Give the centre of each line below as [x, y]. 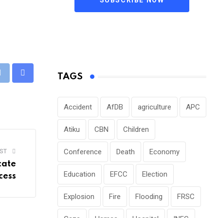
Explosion [79, 197]
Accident [78, 107]
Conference [83, 152]
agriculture [154, 107]
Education [80, 174]
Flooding [149, 197]
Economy [164, 152]
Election [155, 174]
